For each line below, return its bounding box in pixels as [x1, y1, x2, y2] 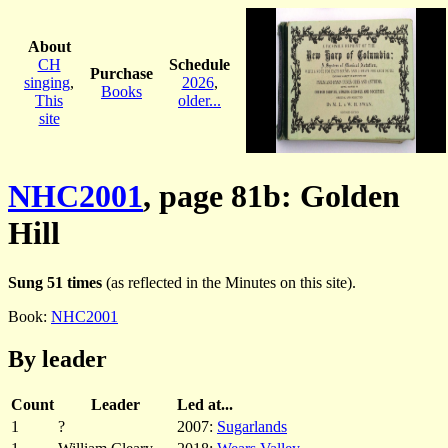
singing [24, 73, 70, 91]
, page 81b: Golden [143, 178, 400, 215]
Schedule [169, 55, 230, 73]
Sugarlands [217, 417, 287, 435]
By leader [8, 345, 107, 372]
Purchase [90, 64, 153, 82]
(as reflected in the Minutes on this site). [102, 273, 356, 291]
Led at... [177, 395, 233, 413]
